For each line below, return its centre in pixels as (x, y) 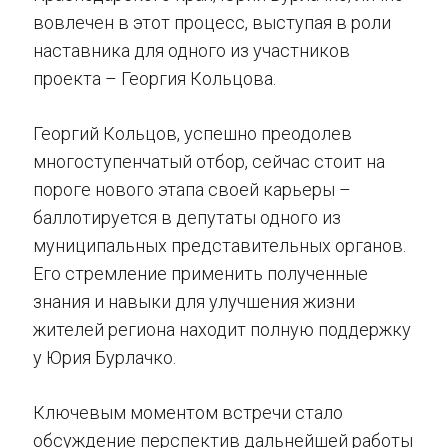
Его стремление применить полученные (200, 273)
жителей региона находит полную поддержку (222, 329)
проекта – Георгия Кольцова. (154, 78)
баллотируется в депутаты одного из (187, 217)
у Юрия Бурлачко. (104, 357)
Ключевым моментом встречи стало (188, 412)
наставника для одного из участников (191, 50)
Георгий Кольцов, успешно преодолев (192, 133)
